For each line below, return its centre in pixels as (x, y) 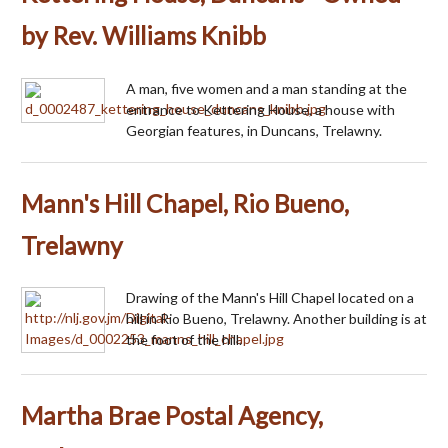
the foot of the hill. (184, 340)
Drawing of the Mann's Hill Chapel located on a (270, 298)
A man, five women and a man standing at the (266, 88)
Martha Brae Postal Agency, (172, 416)
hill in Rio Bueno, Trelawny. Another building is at (276, 319)
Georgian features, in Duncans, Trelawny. (254, 130)
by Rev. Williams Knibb (143, 35)
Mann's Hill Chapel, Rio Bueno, (185, 203)
